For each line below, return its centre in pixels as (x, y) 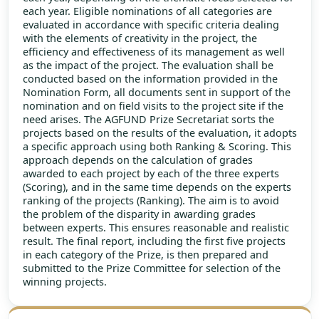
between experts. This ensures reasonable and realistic (156, 228)
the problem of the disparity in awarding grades (139, 214)
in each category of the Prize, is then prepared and (145, 255)
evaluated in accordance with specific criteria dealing (151, 25)
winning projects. (64, 282)
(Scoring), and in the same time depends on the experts (157, 187)
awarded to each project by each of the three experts (151, 174)
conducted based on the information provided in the (150, 79)
